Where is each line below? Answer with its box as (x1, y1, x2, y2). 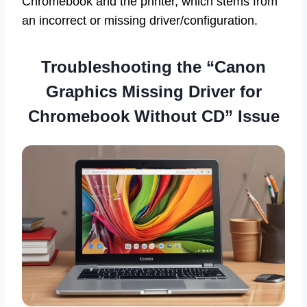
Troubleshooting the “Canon (41, 58, 266, 77)
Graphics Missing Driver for (45, 82, 262, 101)
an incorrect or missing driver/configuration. (22, 14, 258, 28)
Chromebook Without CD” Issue (27, 107, 280, 126)
